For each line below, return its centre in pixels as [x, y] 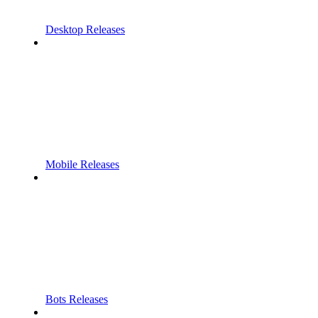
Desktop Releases [85, 29]
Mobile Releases [82, 164]
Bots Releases [77, 299]
